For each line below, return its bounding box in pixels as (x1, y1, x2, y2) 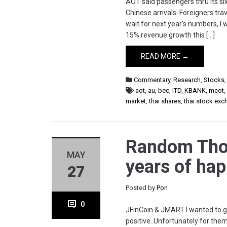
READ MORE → (141, 52, 190, 60)
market (126, 97, 146, 105)
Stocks (204, 76, 225, 84)
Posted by (126, 184, 157, 192)
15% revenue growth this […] (126, 31, 215, 39)
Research (173, 76, 201, 84)
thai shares (149, 97, 181, 105)
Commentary (134, 76, 171, 84)
